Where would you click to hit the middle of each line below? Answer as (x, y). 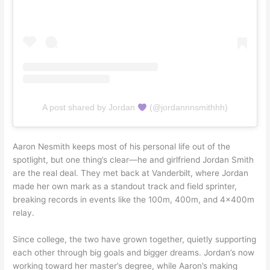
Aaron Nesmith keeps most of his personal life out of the (122, 147)
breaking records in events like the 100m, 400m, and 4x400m (134, 200)
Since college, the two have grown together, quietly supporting (135, 240)
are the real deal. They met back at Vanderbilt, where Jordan (131, 173)
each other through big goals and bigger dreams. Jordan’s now (134, 253)
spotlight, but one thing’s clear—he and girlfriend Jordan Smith (133, 160)
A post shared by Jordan (90, 108)
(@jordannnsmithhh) (187, 108)
